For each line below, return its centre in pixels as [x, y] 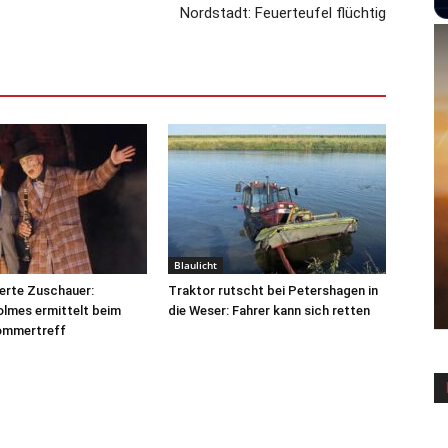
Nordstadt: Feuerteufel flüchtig [283, 12]
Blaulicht [195, 264]
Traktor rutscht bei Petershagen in [273, 290]
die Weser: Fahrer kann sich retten [269, 310]
